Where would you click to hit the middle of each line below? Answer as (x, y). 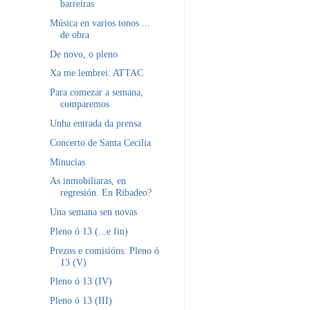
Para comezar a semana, (96, 92)
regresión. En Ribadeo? (106, 193)
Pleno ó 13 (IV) (81, 281)
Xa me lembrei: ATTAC (96, 73)
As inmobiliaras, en (88, 181)
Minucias (67, 162)
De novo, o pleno (83, 54)
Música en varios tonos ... (100, 22)
